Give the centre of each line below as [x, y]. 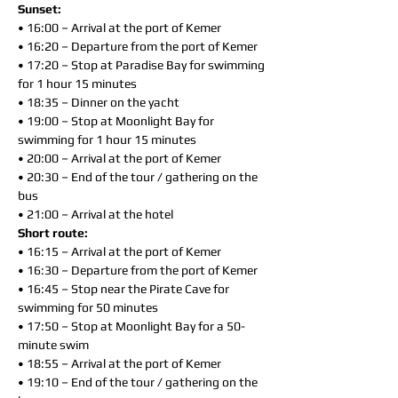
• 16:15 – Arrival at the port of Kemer [119, 251]
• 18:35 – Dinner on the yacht [99, 102]
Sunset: [40, 9]
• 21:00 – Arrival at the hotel [96, 214]
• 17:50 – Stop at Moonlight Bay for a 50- [131, 326]
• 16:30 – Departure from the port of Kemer [138, 270]
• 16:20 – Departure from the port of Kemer [138, 46]
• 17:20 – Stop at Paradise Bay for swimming [141, 65]
